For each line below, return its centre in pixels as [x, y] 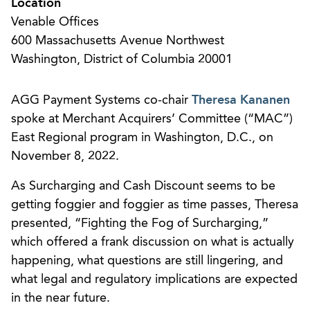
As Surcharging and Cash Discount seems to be [143, 186]
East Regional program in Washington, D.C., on [142, 137]
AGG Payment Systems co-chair [101, 100]
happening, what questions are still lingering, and [147, 261]
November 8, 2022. [65, 156]
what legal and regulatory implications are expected [154, 279]
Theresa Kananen [241, 100]
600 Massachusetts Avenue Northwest [118, 40]
